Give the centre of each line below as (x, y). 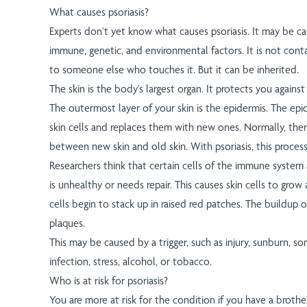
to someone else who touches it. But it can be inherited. (174, 70)
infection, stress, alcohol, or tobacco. (131, 262)
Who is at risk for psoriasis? (109, 281)
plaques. (67, 223)
